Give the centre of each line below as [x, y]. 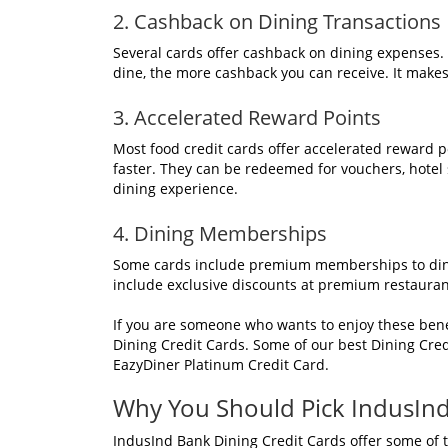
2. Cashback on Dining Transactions [277, 21]
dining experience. [175, 188]
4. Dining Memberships [220, 233]
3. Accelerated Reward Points [247, 117]
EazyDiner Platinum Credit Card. [221, 364]
